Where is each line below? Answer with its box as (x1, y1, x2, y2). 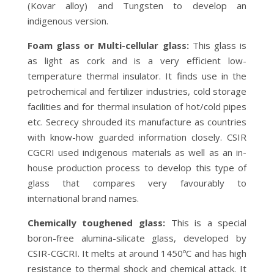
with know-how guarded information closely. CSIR (27, 130, 247, 143)
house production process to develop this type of (27, 161, 247, 174)
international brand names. (27, 191, 139, 204)
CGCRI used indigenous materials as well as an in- (27, 146, 247, 158)
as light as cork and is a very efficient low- (27, 54, 247, 67)
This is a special (165, 216, 247, 229)
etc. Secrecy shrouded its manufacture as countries (27, 115, 247, 128)
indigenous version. (27, 14, 108, 27)
